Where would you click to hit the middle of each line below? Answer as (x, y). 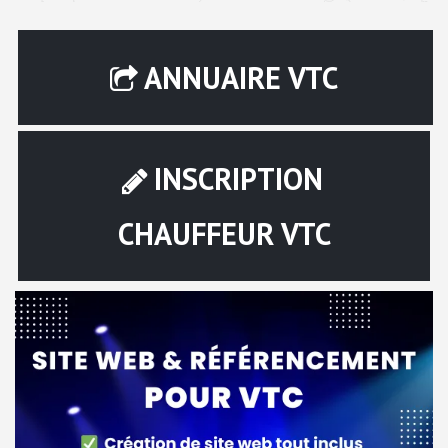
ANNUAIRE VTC (241, 77)
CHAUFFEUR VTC (224, 233)
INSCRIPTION (238, 178)
